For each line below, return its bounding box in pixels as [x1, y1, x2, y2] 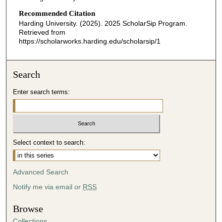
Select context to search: [13, 139, 86, 146]
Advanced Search [13, 168, 69, 176]
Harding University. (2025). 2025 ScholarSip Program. [18, 19, 187, 27]
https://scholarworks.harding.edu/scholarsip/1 [18, 37, 161, 45]
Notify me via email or [13, 183, 83, 191]
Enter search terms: [13, 88, 70, 96]
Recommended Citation [18, 9, 95, 17]
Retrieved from [18, 28, 65, 36]
